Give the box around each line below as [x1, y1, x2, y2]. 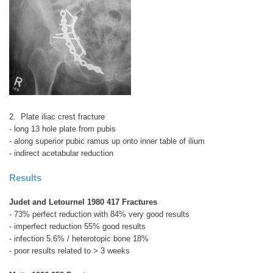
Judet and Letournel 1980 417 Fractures [9, 197, 157, 207]
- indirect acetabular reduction [9, 149, 113, 158]
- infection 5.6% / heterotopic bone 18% [9, 234, 149, 244]
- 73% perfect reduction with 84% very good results [9, 210, 190, 219]
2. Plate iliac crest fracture [9, 112, 105, 122]
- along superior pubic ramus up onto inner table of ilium [9, 136, 205, 146]
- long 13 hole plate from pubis [9, 124, 116, 134]
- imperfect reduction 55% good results [9, 222, 146, 232]
